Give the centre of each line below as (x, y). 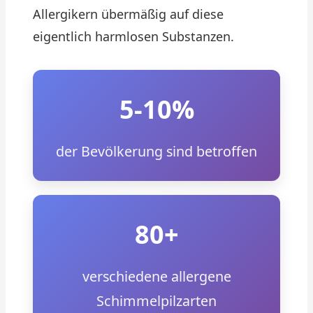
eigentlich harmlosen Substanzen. (133, 36)
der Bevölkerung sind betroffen (156, 151)
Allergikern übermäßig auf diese (128, 14)
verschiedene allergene (156, 276)
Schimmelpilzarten (156, 301)
